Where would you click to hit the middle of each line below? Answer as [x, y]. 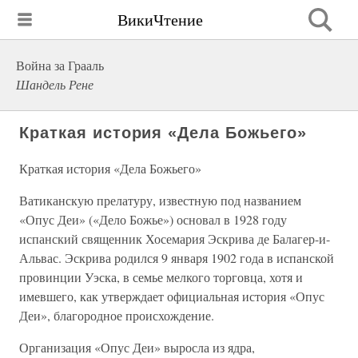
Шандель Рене [55, 84]
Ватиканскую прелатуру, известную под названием [160, 200]
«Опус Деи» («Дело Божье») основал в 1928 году [153, 219]
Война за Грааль [60, 65]
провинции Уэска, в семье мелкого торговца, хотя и [161, 277]
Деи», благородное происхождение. [117, 315]
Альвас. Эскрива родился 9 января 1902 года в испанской [177, 258]
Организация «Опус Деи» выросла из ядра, [137, 347]
